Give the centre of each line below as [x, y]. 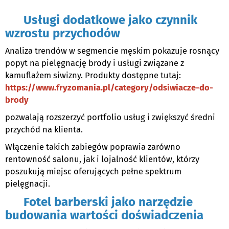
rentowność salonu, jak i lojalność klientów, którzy [102, 159]
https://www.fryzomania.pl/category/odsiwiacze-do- [109, 88]
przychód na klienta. [44, 130]
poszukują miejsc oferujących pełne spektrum [93, 172]
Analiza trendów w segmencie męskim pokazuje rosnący [112, 51]
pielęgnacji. [28, 184]
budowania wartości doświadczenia [104, 215]
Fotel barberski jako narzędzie [99, 202]
